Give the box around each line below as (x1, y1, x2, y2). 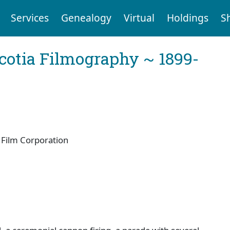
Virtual (123, 11, 155, 25)
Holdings (166, 11, 208, 25)
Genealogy (61, 11, 111, 25)
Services (10, 11, 49, 25)
